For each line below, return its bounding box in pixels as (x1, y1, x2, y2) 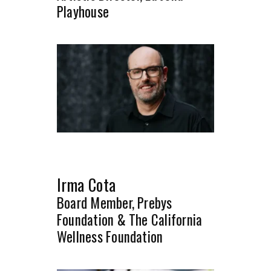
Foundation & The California (57, 209, 203, 230)
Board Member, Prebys (57, 192, 172, 214)
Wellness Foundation (57, 226, 163, 247)
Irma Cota (57, 172, 116, 197)
